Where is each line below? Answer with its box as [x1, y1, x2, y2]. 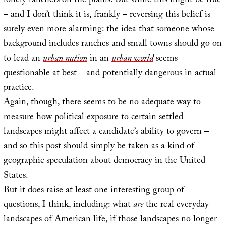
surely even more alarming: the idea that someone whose [3, 22, 214, 38]
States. [3, 168, 28, 185]
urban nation [42, 51, 87, 68]
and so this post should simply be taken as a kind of [3, 139, 194, 155]
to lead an [3, 51, 43, 68]
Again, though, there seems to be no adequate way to [3, 95, 201, 111]
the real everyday [143, 198, 209, 214]
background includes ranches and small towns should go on [3, 37, 222, 53]
